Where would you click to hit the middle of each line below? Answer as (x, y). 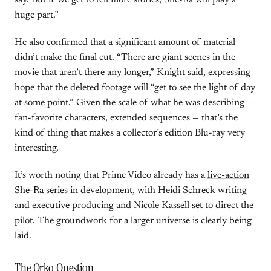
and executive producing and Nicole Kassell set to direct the (134, 206)
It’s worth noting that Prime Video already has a (111, 175)
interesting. (37, 148)
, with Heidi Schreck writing (190, 191)
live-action (228, 175)
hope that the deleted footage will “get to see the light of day (135, 88)
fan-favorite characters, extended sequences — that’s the (126, 118)
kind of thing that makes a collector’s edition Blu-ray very (130, 133)
